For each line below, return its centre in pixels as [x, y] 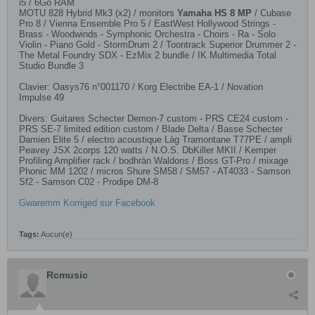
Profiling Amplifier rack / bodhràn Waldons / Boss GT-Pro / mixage [154, 161]
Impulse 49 [41, 97]
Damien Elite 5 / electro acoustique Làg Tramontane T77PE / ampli [155, 140]
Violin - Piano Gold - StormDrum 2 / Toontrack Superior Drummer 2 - [157, 45]
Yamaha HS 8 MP [214, 13]
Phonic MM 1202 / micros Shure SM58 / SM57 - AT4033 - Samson [155, 171]
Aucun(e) [57, 234]
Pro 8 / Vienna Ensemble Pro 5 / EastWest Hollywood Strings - [147, 24]
